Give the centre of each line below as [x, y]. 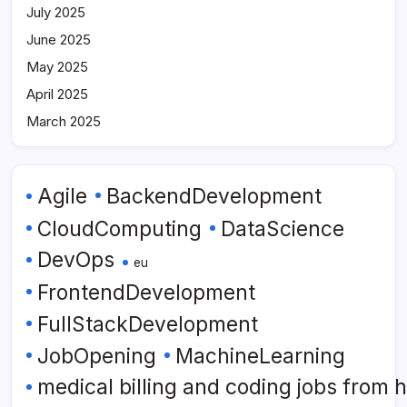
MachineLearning [260, 356]
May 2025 [57, 66]
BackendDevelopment [214, 196]
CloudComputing [119, 229]
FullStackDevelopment [148, 324]
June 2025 [59, 39]
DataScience [283, 229]
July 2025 [56, 12]
